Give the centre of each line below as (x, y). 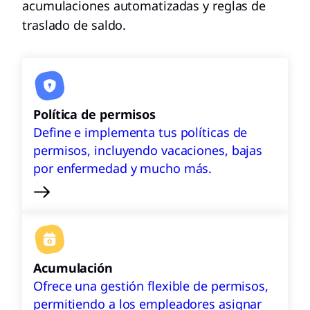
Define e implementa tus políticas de (140, 132)
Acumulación (73, 268)
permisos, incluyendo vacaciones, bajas (148, 150)
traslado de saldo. (74, 25)
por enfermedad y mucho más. (123, 168)
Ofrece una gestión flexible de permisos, (151, 286)
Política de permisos (94, 114)
